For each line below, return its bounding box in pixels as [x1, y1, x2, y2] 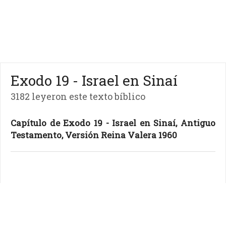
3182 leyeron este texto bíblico [11, 90, 145, 102]
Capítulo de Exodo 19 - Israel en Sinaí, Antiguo [11, 117, 215, 129]
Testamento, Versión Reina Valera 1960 [11, 129, 177, 141]
